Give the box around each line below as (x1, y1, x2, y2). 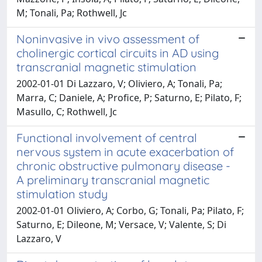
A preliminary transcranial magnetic (16, 173, 209, 187)
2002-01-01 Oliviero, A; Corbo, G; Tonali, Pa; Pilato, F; (16, 204, 244, 217)
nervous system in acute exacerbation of (16, 144, 234, 159)
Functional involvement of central (16, 130, 197, 145)
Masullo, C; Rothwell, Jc (16, 105, 117, 118)
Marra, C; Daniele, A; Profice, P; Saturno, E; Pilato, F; (16, 91, 242, 104)
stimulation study (16, 187, 108, 201)
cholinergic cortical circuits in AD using (16, 46, 219, 60)
